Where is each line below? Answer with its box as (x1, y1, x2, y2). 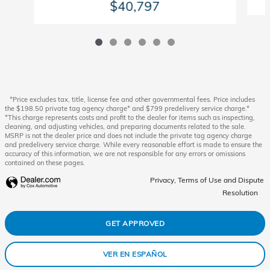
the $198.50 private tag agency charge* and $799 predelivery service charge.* (5, 104, 250, 113)
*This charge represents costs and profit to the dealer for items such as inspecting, (5, 113, 255, 122)
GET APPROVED (105, 218, 165, 228)
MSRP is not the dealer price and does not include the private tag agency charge (5, 131, 252, 140)
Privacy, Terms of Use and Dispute (150, 175, 264, 184)
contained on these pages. (5, 158, 85, 167)
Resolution (222, 187, 258, 197)
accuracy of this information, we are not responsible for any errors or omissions (5, 149, 245, 158)
